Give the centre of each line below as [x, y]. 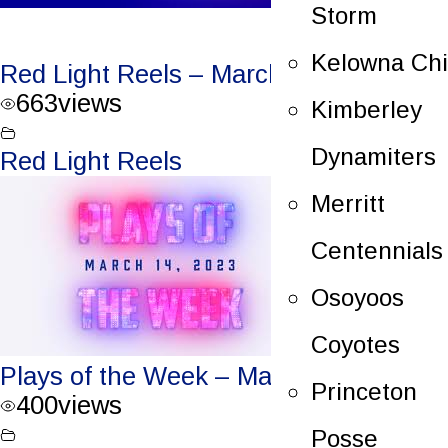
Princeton [364, 391]
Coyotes [355, 344]
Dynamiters [373, 156]
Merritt [348, 203]
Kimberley [366, 109]
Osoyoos [357, 297]
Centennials [377, 250]
